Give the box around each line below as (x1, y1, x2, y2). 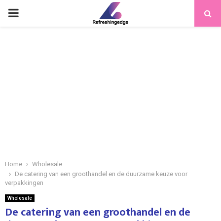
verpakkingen (5, 179, 43, 186)
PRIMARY (7, 6, 58, 20)
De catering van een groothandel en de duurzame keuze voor (15, 170, 187, 178)
